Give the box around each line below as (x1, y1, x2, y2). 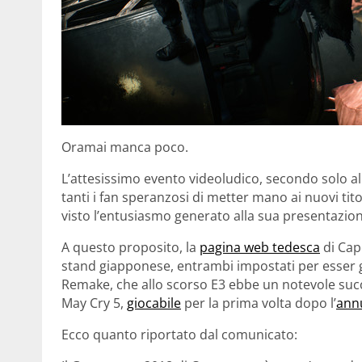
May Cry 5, (61, 293, 127, 312)
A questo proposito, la (61, 238, 200, 256)
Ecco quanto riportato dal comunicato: (61, 325, 297, 343)
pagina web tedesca (200, 238, 320, 256)
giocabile (127, 293, 181, 312)
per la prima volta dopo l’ (181, 293, 336, 312)
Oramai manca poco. (61, 137, 188, 156)
